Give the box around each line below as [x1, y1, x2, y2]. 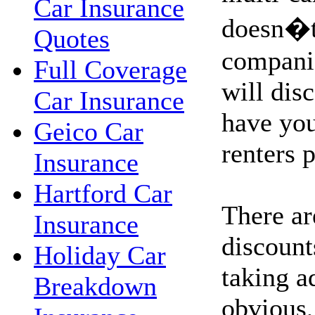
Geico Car [34, 117, 143, 146]
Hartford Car [34, 179, 172, 208]
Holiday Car [34, 240, 166, 270]
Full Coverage [34, 55, 187, 84]
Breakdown [34, 271, 157, 301]
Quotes [34, 24, 110, 53]
